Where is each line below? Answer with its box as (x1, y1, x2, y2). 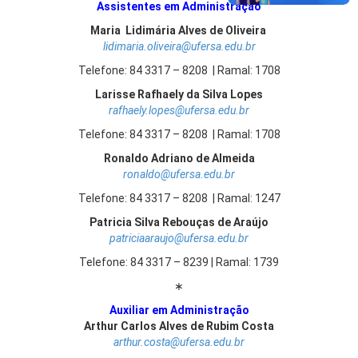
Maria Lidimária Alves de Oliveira (89, 24, 268, 37)
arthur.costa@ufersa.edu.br (113, 336, 245, 348)
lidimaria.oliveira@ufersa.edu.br (102, 40, 256, 53)
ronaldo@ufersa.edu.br (123, 168, 235, 181)
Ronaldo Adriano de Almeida (103, 152, 255, 165)
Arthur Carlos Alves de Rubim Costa (84, 320, 274, 332)
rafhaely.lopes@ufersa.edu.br (109, 104, 249, 117)
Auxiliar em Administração (109, 304, 249, 316)
